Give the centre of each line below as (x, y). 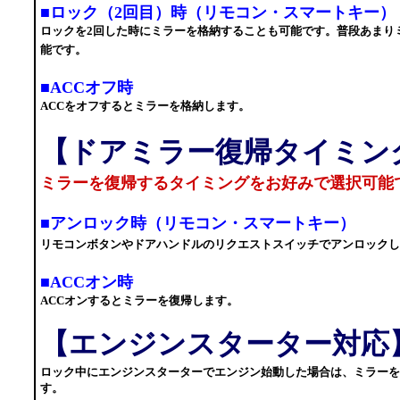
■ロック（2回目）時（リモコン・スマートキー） (218, 12)
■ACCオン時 (87, 282)
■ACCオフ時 (87, 87)
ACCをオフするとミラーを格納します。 (145, 106)
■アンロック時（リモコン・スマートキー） (198, 223)
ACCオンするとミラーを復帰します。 (139, 300)
